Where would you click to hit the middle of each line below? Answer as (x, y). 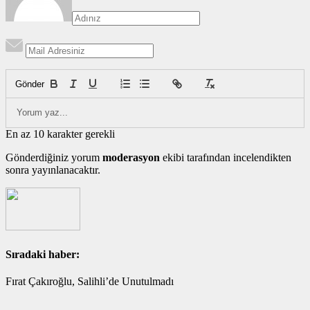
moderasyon (131, 158)
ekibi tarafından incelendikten (226, 158)
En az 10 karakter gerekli (60, 134)
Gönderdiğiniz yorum (54, 158)
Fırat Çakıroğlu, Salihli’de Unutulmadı (90, 281)
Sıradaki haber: (43, 254)
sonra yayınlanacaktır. (53, 170)
